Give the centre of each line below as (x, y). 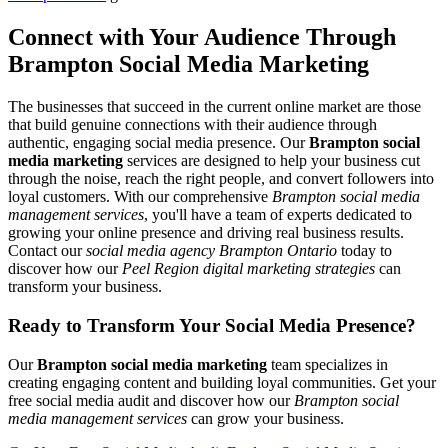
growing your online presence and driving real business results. (206, 233)
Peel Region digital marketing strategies (248, 269)
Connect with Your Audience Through (202, 37)
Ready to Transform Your (116, 325)
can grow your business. (265, 418)
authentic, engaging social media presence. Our (158, 143)
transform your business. (85, 287)
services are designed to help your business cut (271, 161)
